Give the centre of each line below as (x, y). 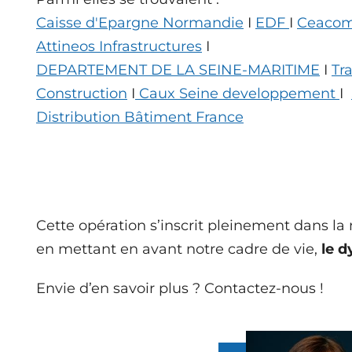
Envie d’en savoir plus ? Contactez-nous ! (180, 288)
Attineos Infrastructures (119, 46)
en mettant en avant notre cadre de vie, (179, 249)
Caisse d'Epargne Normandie (140, 22)
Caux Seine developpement (237, 93)
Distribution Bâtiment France (140, 117)
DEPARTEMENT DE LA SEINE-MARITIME (178, 70)
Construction (82, 93)
